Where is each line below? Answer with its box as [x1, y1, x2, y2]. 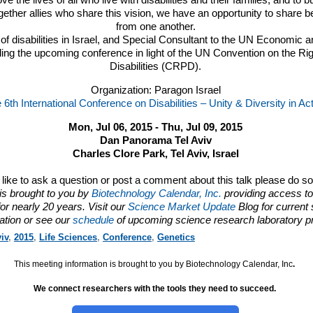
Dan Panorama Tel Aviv [99, 134, 212, 146]
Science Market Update [127, 201, 238, 212]
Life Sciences [38, 231, 97, 242]
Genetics [156, 231, 195, 242]
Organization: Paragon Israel [90, 84, 221, 96]
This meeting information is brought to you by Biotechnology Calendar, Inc [14, 259, 293, 269]
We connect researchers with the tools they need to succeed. [33, 284, 278, 294]
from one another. [115, 21, 196, 32]
